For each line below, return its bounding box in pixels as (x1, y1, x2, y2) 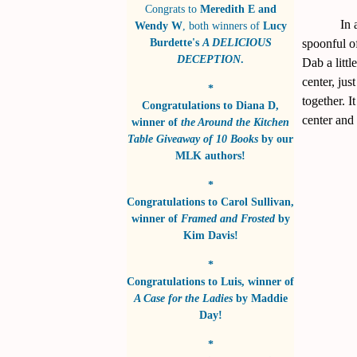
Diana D (236, 99, 276, 112)
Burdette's (149, 36, 202, 49)
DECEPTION (177, 53, 241, 66)
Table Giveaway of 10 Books (127, 132, 258, 146)
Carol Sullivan (221, 195, 291, 209)
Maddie (250, 292, 288, 305)
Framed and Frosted (180, 212, 275, 226)
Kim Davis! (182, 229, 238, 242)
